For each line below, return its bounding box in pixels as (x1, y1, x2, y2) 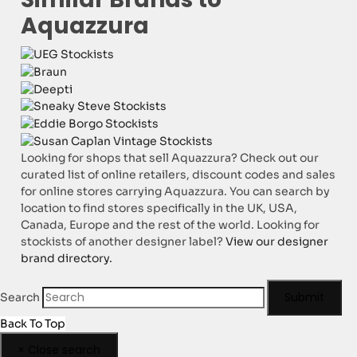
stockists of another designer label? (21, 234, 226, 249)
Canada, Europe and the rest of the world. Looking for (21, 218, 320, 233)
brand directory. (21, 251, 113, 266)
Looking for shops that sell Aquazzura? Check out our (21, 151, 320, 166)
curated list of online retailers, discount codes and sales (21, 167, 336, 182)
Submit (284, 289, 324, 306)
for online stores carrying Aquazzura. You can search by (21, 184, 331, 199)
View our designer (226, 234, 329, 249)
